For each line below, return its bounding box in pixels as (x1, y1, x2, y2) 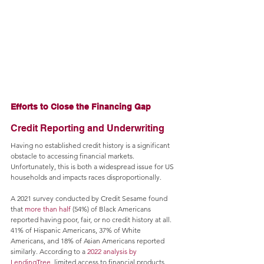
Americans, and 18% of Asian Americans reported (11, 236, 166, 246)
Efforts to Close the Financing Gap (11, 102, 151, 112)
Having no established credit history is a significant (11, 141, 171, 150)
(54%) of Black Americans (71, 204, 153, 214)
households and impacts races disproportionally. (11, 173, 161, 182)
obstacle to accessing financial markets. (11, 151, 136, 161)
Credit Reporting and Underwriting (11, 123, 164, 134)
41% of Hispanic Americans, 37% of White (11, 226, 143, 235)
